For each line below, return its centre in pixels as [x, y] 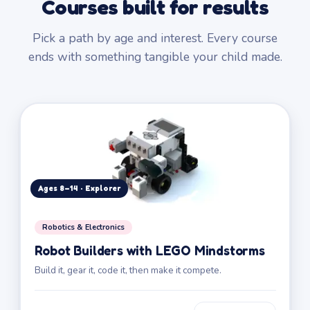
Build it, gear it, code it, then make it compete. [128, 270]
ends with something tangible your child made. [155, 57]
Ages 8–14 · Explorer [79, 188]
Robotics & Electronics [83, 227]
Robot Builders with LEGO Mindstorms [149, 250]
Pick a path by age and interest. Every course [155, 38]
